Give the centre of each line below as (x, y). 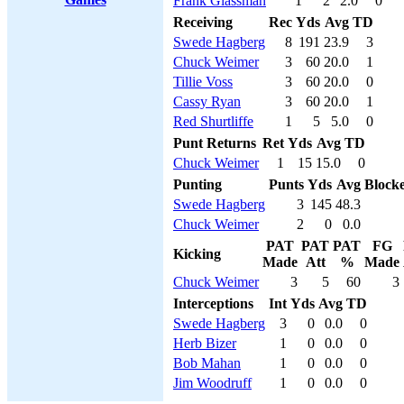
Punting (197, 184)
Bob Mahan (207, 363)
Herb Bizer (205, 343)
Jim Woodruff (212, 383)
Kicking (197, 254)
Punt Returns (215, 143)
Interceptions (213, 303)
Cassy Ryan (207, 101)
